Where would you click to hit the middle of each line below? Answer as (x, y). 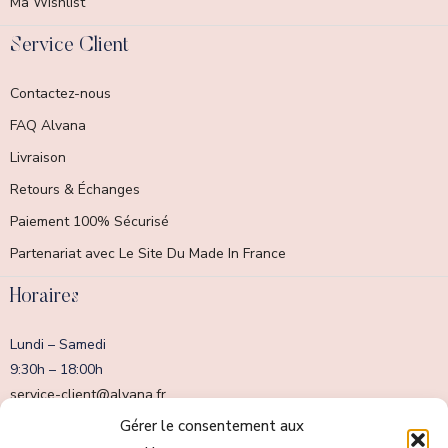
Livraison (38, 158)
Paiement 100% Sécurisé (89, 222)
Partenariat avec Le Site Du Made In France (148, 254)
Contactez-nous (60, 94)
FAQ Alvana (48, 126)
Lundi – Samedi (58, 345)
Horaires (44, 297)
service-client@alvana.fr (88, 395)
